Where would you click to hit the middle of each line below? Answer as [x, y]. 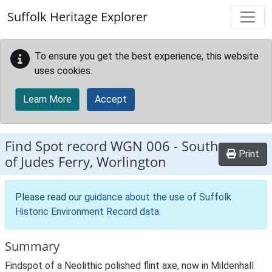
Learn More [47, 99]
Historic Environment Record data [87, 212]
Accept [111, 99]
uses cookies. [63, 71]
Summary [32, 246]
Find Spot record [58, 146]
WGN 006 [140, 146]
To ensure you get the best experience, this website [147, 56]
